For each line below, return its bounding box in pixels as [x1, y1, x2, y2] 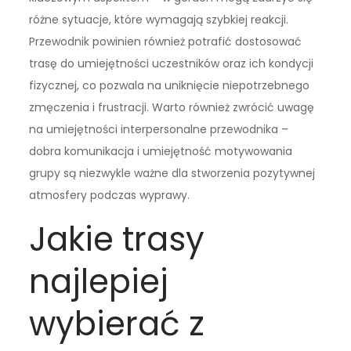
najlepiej [29, 259, 169, 306]
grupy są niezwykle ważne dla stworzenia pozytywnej [29, 165, 316, 182]
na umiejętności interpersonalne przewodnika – [29, 121, 289, 138]
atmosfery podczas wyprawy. [29, 187, 190, 204]
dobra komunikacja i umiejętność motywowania [29, 143, 293, 160]
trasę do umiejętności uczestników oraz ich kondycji [29, 56, 314, 72]
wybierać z [29, 301, 205, 348]
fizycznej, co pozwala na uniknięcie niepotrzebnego [29, 78, 310, 94]
